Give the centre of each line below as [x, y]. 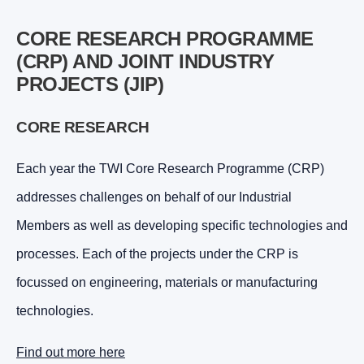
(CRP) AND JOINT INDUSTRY [145, 61]
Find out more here [71, 352]
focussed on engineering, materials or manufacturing [167, 282]
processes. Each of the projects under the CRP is [157, 253]
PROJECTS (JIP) [90, 84]
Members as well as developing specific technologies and [182, 225]
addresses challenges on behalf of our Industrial [154, 197]
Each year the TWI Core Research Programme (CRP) [170, 168]
